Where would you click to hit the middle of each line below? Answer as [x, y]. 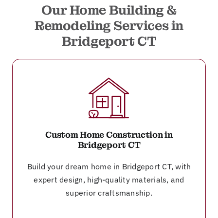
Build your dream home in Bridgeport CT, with [109, 166]
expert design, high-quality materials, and [109, 179]
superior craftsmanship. [109, 192]
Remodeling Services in [109, 26]
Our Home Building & [109, 10]
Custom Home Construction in [109, 135]
